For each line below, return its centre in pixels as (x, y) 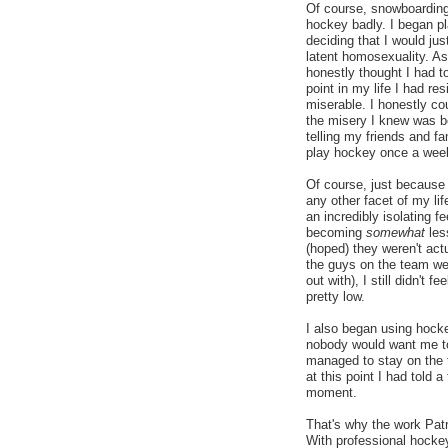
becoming (336, 232)
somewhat (395, 232)
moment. (331, 392)
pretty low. (335, 296)
